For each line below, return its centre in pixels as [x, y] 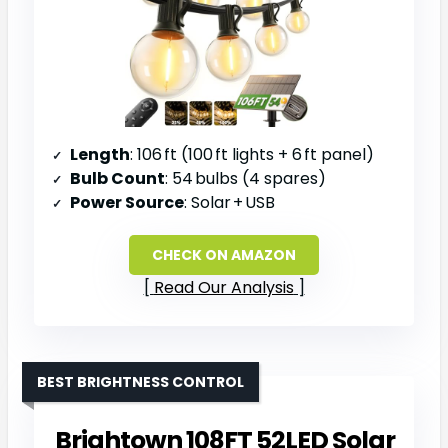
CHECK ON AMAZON [224, 254]
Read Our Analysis [223, 287]
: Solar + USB [229, 202]
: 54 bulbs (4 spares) [245, 178]
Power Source [127, 202]
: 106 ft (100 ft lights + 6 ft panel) [252, 154]
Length [100, 154]
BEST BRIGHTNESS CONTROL [140, 381]
